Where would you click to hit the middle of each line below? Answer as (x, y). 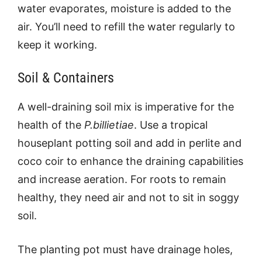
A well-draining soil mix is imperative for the (126, 106)
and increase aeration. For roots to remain (122, 179)
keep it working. (57, 44)
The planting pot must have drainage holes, (125, 249)
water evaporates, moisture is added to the (124, 8)
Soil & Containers (66, 77)
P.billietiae (109, 125)
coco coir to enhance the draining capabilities (130, 161)
